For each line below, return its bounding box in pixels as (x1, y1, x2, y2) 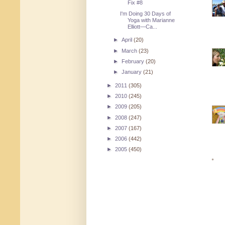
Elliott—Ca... (128, 23, 158, 30)
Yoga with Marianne (128, 17, 175, 23)
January (122, 69, 144, 75)
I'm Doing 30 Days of (120, 10, 171, 17)
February (122, 58, 146, 64)
